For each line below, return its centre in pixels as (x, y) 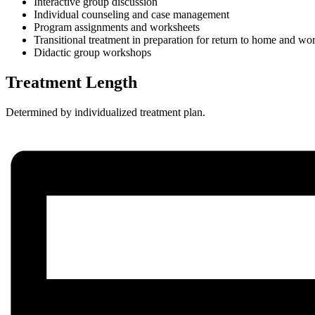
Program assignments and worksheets (117, 27)
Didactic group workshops (92, 53)
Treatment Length (71, 82)
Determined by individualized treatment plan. (105, 112)
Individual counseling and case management (131, 15)
